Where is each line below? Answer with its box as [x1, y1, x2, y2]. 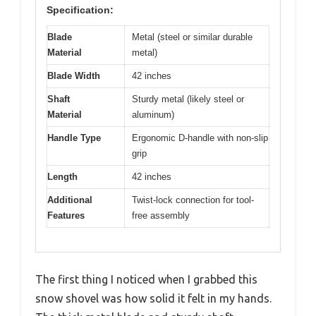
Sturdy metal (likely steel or [132, 93, 244, 104]
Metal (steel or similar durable [132, 31, 253, 42]
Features [47, 209, 85, 221]
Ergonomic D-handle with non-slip [132, 132, 268, 143]
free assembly [132, 209, 190, 221]
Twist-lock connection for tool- [132, 194, 254, 205]
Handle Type [47, 132, 101, 143]
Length [47, 171, 78, 182]
